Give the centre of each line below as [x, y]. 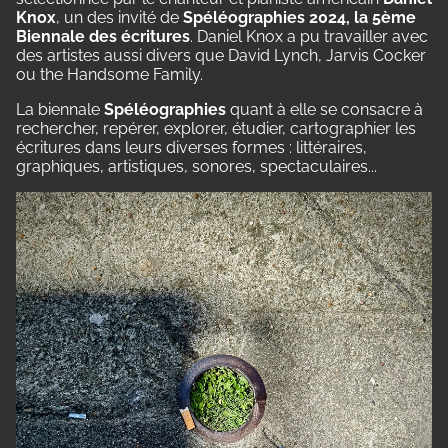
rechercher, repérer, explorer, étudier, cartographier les [216, 128]
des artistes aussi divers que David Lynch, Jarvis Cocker [221, 55]
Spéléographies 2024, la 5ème [299, 17]
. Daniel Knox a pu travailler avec [309, 36]
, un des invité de [119, 17]
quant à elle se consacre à [324, 109]
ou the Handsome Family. [109, 74]
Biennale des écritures [103, 36]
